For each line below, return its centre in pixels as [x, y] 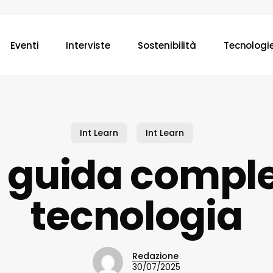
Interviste [88, 45]
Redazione [155, 256]
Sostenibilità [167, 45]
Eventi [25, 45]
